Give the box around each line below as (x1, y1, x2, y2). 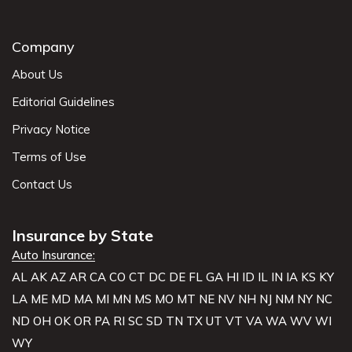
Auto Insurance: (12, 247, 95, 262)
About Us (12, 66, 63, 82)
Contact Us (12, 176, 72, 192)
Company (12, 37, 75, 56)
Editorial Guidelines (12, 93, 115, 109)
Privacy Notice (12, 121, 90, 137)
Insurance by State (12, 225, 153, 245)
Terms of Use (12, 148, 86, 164)
